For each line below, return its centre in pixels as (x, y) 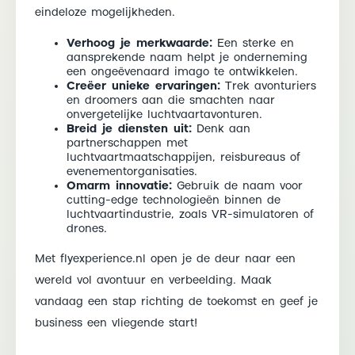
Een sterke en (253, 43)
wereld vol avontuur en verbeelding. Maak (153, 280)
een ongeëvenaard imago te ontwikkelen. (182, 72)
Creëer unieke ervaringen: (143, 86)
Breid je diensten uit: (129, 129)
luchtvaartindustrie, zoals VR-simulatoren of (190, 214)
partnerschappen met (127, 143)
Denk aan (221, 129)
